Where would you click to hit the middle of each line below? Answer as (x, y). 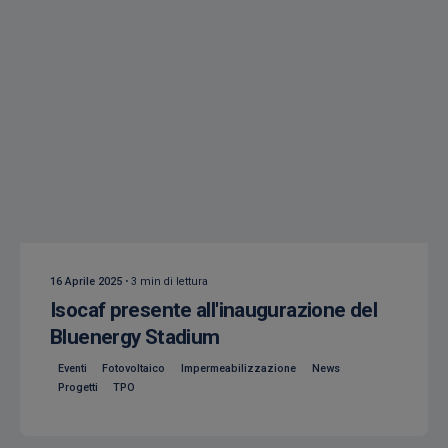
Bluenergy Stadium (135, 337)
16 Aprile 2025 (86, 281)
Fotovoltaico (134, 368)
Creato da (92, 203)
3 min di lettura (169, 281)
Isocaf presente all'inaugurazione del (213, 310)
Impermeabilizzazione (238, 368)
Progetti (77, 388)
